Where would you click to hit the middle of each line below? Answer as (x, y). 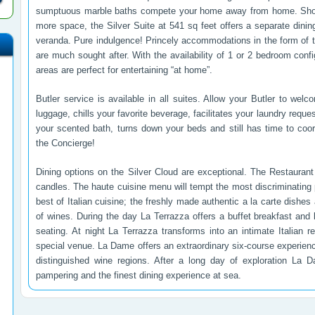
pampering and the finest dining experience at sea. (139, 275)
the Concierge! (65, 143)
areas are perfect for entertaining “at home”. (124, 70)
